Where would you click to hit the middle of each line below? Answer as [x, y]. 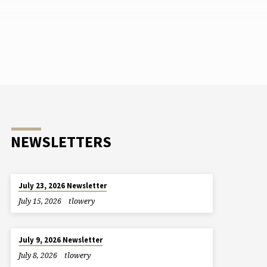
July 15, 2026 [40, 201]
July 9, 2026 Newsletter [61, 240]
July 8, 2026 [38, 256]
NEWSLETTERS [61, 142]
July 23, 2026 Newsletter [63, 185]
